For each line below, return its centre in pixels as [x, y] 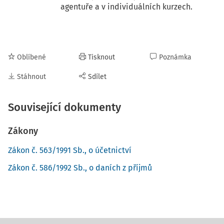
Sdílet [97, 77]
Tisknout [101, 57]
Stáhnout [31, 77]
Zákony [23, 131]
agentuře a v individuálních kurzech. [126, 7]
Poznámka [175, 57]
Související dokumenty [64, 107]
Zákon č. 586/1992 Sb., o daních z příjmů [80, 168]
